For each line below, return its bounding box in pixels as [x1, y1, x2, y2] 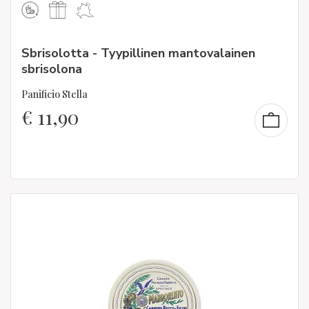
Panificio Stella [21, 87, 88, 101]
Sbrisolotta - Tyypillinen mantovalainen [21, 45, 255, 62]
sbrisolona [21, 61, 82, 78]
